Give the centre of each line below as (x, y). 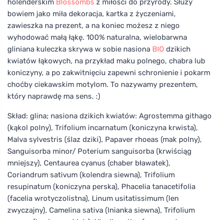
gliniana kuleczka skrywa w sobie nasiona (80, 49)
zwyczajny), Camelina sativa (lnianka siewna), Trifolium (101, 210)
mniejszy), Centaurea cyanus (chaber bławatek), (89, 163)
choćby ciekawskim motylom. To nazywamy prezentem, (103, 84)
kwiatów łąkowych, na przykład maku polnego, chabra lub (106, 61)
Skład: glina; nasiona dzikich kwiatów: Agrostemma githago (110, 116)
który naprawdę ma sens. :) (54, 96)
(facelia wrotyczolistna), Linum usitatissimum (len (93, 198)
